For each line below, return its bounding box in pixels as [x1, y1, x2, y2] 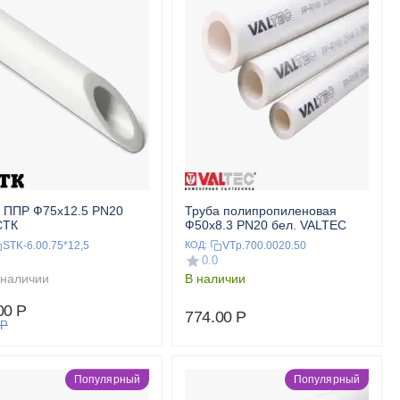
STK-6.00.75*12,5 [3, 238, 89, 252]
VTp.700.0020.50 [222, 238, 306, 252]
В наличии [185, 271, 246, 287]
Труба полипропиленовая [185, 204, 337, 219]
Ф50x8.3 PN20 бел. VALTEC [185, 218, 346, 233]
